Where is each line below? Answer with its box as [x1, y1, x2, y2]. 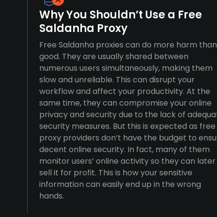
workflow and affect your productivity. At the [39, 86, 210, 97]
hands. [39, 190, 64, 201]
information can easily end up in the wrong [39, 179, 201, 190]
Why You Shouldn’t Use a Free [39, 7, 202, 22]
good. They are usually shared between [39, 51, 188, 62]
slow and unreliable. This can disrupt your [39, 74, 195, 85]
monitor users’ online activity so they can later [39, 155, 216, 167]
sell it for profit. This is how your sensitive [39, 167, 192, 178]
